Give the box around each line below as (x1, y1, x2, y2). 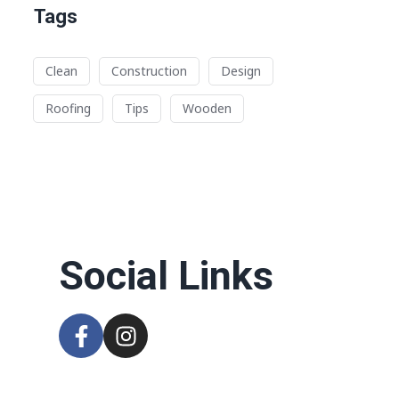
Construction (110, 62, 187, 79)
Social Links (59, 252, 273, 299)
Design (220, 62, 261, 79)
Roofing (45, 100, 91, 117)
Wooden (182, 100, 232, 117)
